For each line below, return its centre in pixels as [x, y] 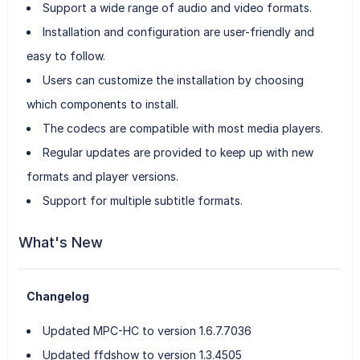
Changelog [57, 296]
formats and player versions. [102, 176]
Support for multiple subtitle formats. [142, 200]
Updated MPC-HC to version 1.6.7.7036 [147, 330]
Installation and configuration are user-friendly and [178, 31]
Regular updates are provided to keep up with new [178, 152]
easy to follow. [65, 55]
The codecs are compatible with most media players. [182, 128]
